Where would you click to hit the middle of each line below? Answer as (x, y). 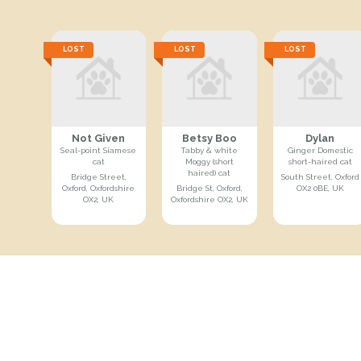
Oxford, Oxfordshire (99, 188)
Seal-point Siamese (99, 150)
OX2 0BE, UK (320, 188)
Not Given (99, 138)
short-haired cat (320, 161)
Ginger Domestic (320, 150)
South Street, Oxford (320, 176)
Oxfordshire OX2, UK (209, 199)
